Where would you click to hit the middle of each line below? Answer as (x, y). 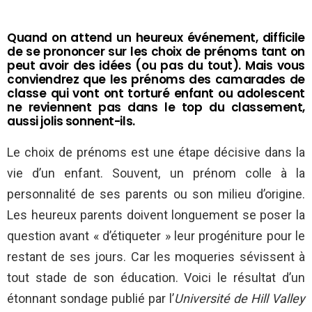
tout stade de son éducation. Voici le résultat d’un (156, 278)
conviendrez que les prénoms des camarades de (156, 80)
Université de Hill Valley (240, 299)
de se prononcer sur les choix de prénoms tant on (156, 52)
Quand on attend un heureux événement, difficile (156, 38)
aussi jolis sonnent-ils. (71, 122)
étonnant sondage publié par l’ (91, 299)
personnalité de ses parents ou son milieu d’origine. (156, 194)
